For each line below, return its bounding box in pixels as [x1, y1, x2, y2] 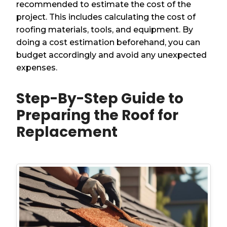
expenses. [16, 62, 58, 72]
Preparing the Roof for [16, 105, 179, 125]
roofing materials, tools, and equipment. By [16, 24, 194, 34]
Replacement [16, 122, 118, 142]
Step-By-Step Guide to [16, 88, 184, 108]
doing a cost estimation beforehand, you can [16, 37, 201, 47]
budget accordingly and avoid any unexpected [16, 50, 207, 60]
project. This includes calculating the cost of [16, 12, 196, 22]
